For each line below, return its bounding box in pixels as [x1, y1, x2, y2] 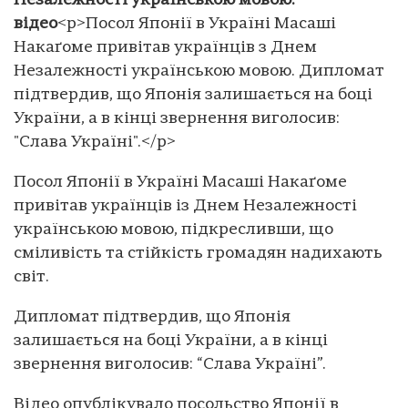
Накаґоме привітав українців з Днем [14, 38, 317, 56]
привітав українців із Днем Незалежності [14, 197, 357, 215]
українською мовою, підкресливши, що [14, 220, 333, 239]
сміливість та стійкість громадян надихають [14, 244, 382, 262]
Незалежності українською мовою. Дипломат [14, 62, 384, 80]
